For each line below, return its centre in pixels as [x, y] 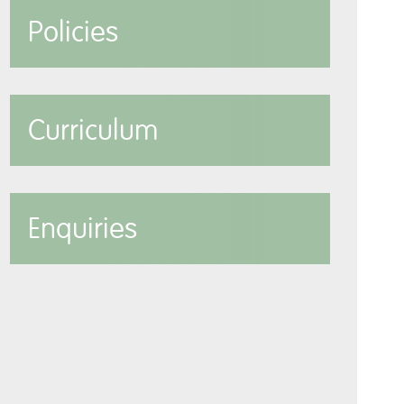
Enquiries [82, 229]
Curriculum [93, 130]
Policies [73, 32]
